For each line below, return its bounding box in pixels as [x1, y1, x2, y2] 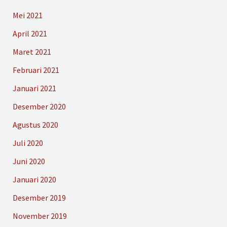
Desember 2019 [12, 192, 66, 203]
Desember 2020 [12, 101, 66, 111]
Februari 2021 [12, 64, 59, 75]
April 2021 [12, 28, 47, 39]
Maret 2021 [12, 46, 51, 57]
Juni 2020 [12, 156, 45, 166]
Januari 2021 [12, 83, 56, 93]
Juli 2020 [12, 137, 43, 148]
